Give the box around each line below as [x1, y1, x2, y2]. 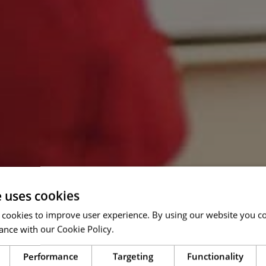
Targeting [113, 250, 153, 262]
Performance [23, 250, 79, 262]
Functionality [186, 250, 243, 262]
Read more [116, 223, 161, 235]
